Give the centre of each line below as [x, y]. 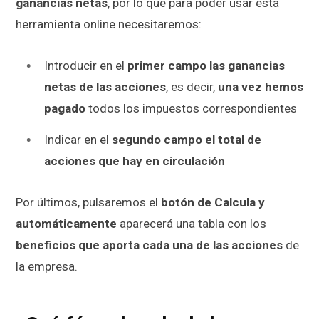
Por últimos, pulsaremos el [88, 202]
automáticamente [66, 223]
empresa [51, 266]
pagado [65, 109]
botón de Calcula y [213, 202]
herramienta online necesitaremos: [109, 25]
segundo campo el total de [187, 139]
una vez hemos [261, 87]
